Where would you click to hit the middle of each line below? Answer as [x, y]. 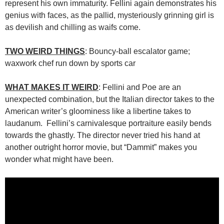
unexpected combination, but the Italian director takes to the [110, 99]
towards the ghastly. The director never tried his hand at [102, 135]
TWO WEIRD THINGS [45, 51]
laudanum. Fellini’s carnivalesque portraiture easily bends [108, 123]
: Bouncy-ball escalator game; [137, 51]
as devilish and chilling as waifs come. [73, 27]
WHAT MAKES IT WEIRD [52, 87]
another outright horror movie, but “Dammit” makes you [101, 147]
